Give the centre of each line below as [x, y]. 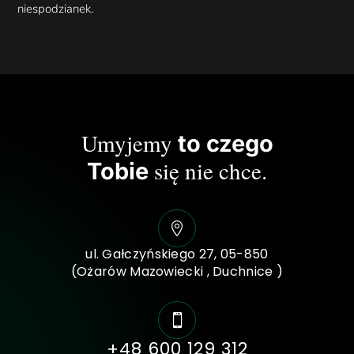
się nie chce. [211, 171]
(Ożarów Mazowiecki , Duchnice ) [177, 272]
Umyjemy [129, 143]
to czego [225, 144]
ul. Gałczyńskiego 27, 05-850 [177, 254]
